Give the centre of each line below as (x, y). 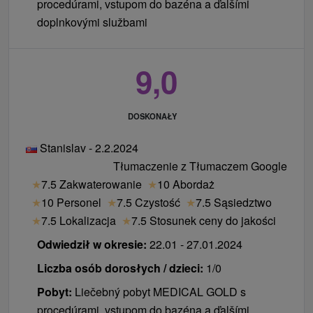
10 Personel (71, 203)
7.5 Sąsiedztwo (234, 203)
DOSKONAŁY (152, 116)
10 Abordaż (186, 184)
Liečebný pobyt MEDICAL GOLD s (160, 292)
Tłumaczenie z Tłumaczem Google (200, 166)
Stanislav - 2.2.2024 (88, 148)
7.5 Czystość (148, 203)
